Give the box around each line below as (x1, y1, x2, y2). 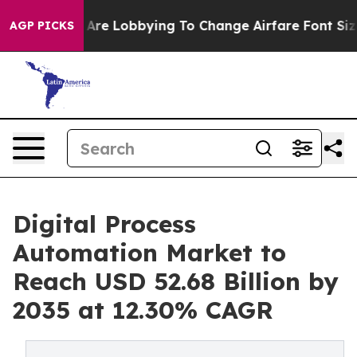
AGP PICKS (10, 18, 74, 33)
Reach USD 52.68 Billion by (13, 266, 339, 296)
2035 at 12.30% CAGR (13, 295, 273, 325)
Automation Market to (13, 237, 286, 268)
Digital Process (13, 209, 196, 239)
